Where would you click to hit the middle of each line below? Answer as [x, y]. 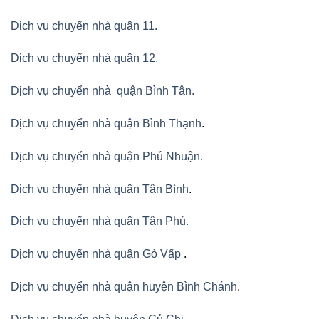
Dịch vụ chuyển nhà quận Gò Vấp [97, 254]
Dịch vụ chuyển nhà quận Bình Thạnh [106, 124]
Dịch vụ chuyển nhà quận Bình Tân [101, 91]
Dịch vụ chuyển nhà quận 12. [84, 58]
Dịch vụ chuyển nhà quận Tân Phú [98, 221]
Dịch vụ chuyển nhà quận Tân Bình [100, 189]
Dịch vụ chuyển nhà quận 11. [84, 26]
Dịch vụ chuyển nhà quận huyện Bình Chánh [124, 287]
